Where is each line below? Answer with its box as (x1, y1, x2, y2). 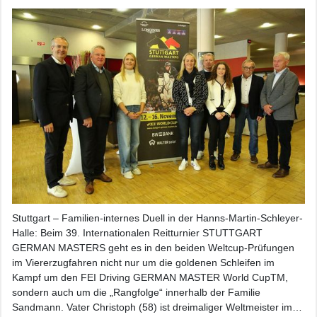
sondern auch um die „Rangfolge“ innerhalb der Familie (12, 287, 260, 299)
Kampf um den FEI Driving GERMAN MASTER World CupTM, (12, 272, 288, 284)
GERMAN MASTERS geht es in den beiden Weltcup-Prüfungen (12, 242, 294, 254)
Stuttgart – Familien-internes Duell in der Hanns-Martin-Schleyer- (12, 212, 303, 224)
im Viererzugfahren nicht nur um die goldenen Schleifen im (12, 257, 275, 269)
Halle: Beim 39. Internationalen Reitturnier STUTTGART (12, 227, 263, 239)
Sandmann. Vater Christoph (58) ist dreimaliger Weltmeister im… (12, 301, 302, 313)
